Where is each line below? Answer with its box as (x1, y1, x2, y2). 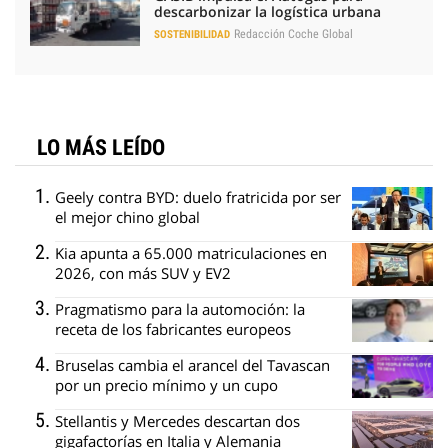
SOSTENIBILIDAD (154, 27, 230, 41)
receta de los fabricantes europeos (55, 319, 291, 340)
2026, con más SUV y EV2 (55, 263, 231, 284)
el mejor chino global (55, 207, 200, 228)
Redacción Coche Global (234, 26, 353, 41)
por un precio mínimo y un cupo (55, 375, 278, 396)
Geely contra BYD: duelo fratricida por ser (55, 187, 341, 208)
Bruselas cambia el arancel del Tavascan (55, 355, 330, 376)
